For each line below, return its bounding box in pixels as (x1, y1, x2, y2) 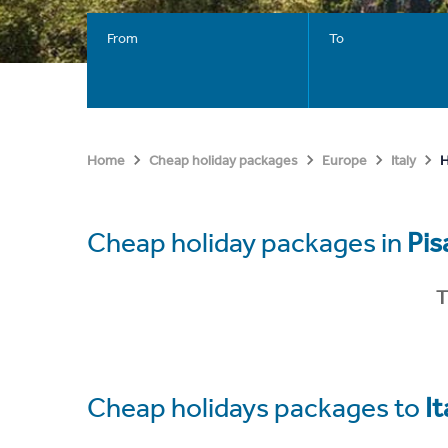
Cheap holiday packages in (87, 226, 407, 259)
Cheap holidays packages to (87, 390, 425, 424)
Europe (322, 152, 367, 169)
